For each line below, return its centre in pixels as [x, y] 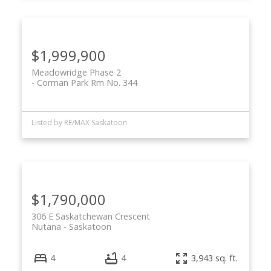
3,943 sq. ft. [215, 258]
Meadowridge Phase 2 [76, 72]
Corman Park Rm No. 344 [87, 82]
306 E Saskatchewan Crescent [90, 216]
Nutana [46, 226]
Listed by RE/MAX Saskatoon [79, 122]
